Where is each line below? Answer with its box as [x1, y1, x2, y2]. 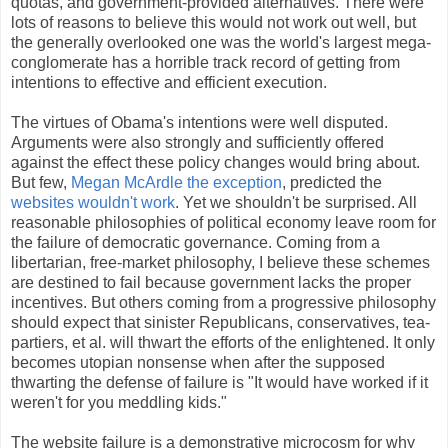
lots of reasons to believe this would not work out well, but [11, 13, 416, 31]
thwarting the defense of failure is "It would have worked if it [11, 373, 428, 391]
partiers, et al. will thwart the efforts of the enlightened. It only [11, 333, 435, 351]
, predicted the [282, 173, 382, 191]
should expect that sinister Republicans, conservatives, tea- [11, 313, 430, 331]
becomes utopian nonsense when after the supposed [11, 353, 385, 371]
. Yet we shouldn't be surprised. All [175, 193, 417, 211]
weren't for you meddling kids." [11, 393, 227, 411]
